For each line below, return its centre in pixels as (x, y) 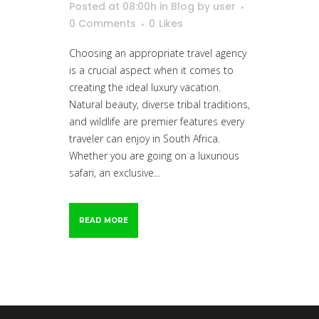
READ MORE (104, 220)
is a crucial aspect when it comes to (151, 70)
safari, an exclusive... (115, 172)
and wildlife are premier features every (157, 121)
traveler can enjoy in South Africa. (145, 138)
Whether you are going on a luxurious (154, 155)
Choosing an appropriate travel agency (158, 53)
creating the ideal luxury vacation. (145, 87)
